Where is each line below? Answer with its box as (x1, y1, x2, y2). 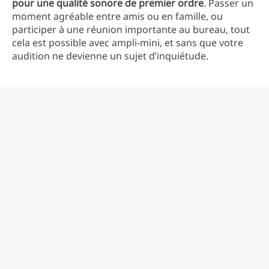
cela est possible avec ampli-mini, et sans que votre (12, 36, 243, 49)
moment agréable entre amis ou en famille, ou (12, 10, 223, 23)
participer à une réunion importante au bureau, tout (12, 23, 250, 36)
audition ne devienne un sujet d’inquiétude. (12, 49, 208, 62)
